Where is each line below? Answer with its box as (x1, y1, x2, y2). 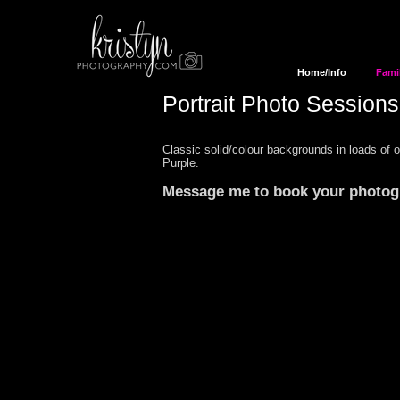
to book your (254, 183, 349, 200)
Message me (162, 183, 254, 200)
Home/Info (296, 67, 346, 78)
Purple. (162, 156, 199, 170)
